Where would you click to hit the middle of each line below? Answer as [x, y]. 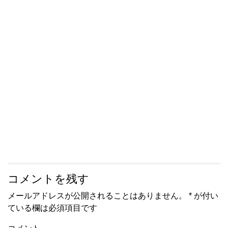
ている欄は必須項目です [52, 208]
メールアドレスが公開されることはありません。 [97, 196]
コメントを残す [48, 179]
